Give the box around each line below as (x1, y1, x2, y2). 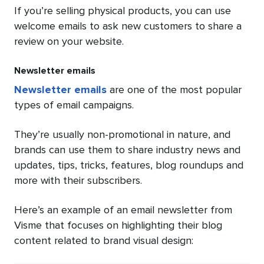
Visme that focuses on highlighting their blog (14, 220, 222, 232)
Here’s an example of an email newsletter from (14, 205, 232, 216)
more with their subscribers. (14, 176, 142, 187)
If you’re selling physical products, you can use (14, 6, 231, 17)
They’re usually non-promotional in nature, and (14, 130, 230, 141)
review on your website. (14, 37, 124, 48)
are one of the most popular (107, 85, 242, 96)
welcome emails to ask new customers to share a (14, 21, 242, 32)
